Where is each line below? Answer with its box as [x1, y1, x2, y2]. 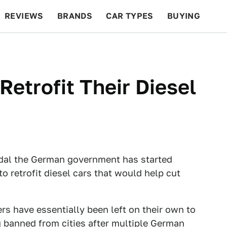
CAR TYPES [106, 11, 154, 21]
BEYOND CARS [10, 44, 71, 53]
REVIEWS [5, 11, 44, 21]
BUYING [167, 11, 201, 21]
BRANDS [57, 11, 93, 21]
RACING [84, 44, 118, 53]
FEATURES [168, 44, 213, 53]
